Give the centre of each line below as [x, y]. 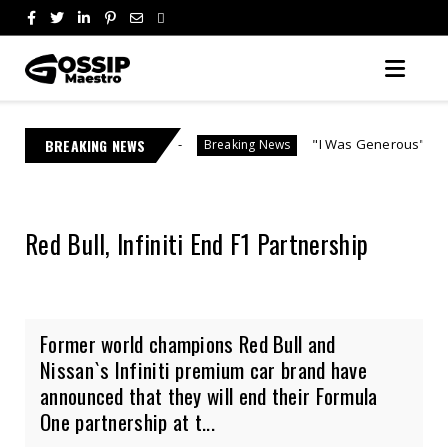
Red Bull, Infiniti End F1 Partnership [197, 243]
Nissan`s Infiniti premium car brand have [203, 369]
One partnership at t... [127, 421]
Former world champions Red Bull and [188, 343]
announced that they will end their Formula [209, 395]
